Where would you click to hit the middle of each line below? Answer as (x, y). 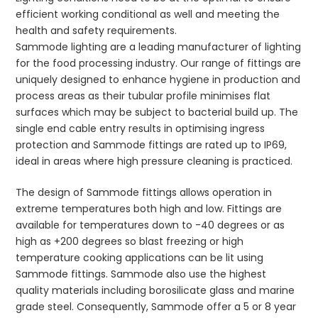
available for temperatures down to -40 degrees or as (150, 225)
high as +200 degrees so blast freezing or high (130, 242)
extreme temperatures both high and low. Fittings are (149, 209)
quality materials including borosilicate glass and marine (155, 291)
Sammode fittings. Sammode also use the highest (141, 274)
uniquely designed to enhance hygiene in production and (158, 80)
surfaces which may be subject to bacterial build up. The (157, 113)
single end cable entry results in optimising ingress (141, 129)
